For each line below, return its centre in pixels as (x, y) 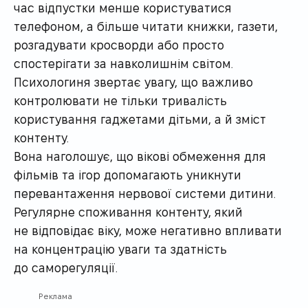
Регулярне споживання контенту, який (128, 211)
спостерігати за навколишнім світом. (123, 63)
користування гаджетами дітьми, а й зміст (140, 118)
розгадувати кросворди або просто (119, 44)
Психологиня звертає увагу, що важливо (133, 81)
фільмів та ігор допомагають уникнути (128, 174)
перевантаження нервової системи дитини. (145, 192)
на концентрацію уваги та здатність (120, 248)
